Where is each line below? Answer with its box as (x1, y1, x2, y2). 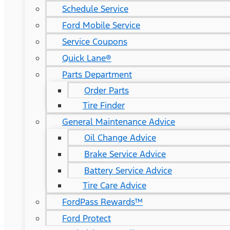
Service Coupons (62, 36, 127, 47)
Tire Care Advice (83, 180, 146, 191)
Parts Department (62, 69, 132, 80)
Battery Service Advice (84, 165, 172, 176)
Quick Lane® (62, 52, 111, 64)
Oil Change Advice (84, 132, 156, 143)
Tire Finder (83, 100, 125, 111)
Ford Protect (62, 213, 111, 224)
